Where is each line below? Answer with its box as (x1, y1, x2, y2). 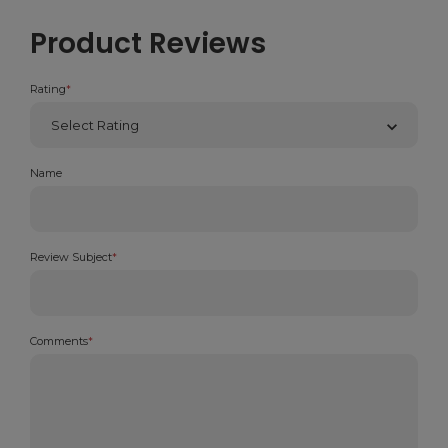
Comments (30, 334, 88, 349)
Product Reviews (30, 24, 266, 64)
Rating (30, 82, 66, 97)
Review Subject (30, 250, 112, 265)
